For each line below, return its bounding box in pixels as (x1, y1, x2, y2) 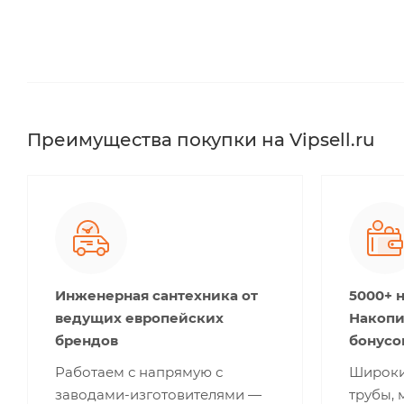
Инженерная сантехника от (55, 286, 258, 304)
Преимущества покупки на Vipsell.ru (27, 128, 375, 151)
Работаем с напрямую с (55, 363, 223, 381)
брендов (55, 331, 118, 349)
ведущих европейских (55, 308, 224, 326)
